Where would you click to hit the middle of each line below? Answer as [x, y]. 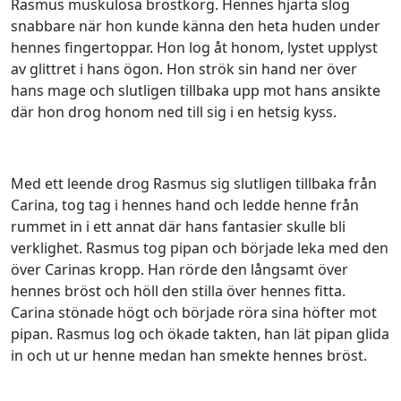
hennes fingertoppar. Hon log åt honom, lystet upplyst [194, 47]
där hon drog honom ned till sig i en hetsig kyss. [174, 112]
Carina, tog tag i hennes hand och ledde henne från [185, 205]
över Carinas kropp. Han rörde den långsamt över [179, 269]
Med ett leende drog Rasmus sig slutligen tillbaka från [194, 183]
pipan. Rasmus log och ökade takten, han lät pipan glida [200, 334]
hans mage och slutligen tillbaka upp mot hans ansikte [196, 90]
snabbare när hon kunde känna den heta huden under [196, 26]
